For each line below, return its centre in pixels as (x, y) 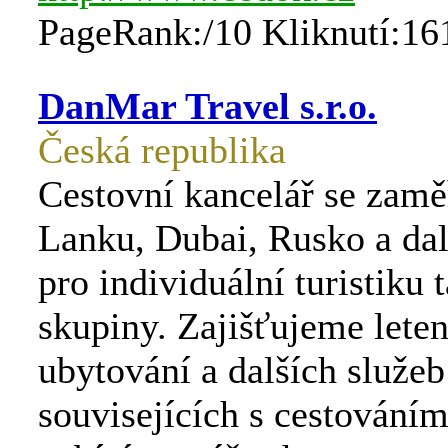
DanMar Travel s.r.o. (207, 106)
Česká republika (162, 150)
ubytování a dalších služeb (241, 370)
